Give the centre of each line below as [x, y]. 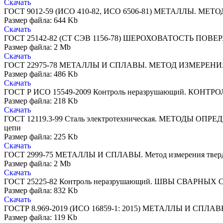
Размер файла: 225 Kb [41, 137]
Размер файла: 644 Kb [41, 20]
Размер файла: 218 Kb [41, 101]
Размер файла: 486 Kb [41, 74]
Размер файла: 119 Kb [41, 218]
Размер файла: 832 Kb [41, 191]
